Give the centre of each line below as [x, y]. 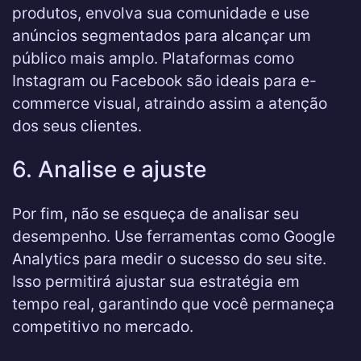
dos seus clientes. [77, 126]
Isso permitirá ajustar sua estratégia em [156, 281]
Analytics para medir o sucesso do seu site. [169, 259]
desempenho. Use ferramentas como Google [174, 236]
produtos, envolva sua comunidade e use [161, 13]
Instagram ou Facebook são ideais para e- [164, 81]
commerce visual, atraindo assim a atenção [170, 103]
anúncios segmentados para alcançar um [162, 35]
